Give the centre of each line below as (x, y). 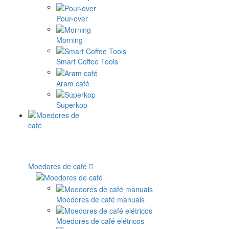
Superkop (72, 105)
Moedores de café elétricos (100, 221)
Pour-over (72, 18)
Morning (70, 40)
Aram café (73, 83)
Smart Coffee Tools (87, 62)
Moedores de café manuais (100, 199)
